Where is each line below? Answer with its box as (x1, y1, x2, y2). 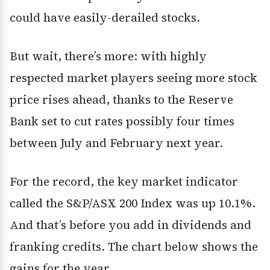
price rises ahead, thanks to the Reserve (10, 91, 233, 107)
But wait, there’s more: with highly (10, 48, 207, 64)
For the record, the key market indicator (10, 173, 238, 189)
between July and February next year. (10, 134, 223, 151)
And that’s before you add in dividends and (10, 216, 251, 233)
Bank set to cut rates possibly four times (10, 113, 234, 129)
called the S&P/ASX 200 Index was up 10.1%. (10, 195, 256, 211)
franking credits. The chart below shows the (10, 238, 258, 254)
